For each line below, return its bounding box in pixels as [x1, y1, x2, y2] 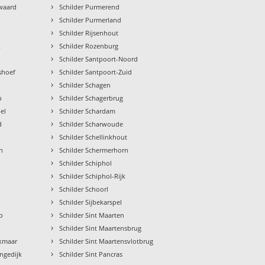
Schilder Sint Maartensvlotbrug [59, 237, 154, 246]
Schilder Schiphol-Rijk [59, 172, 126, 181]
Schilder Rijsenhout [59, 28, 119, 38]
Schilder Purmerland [59, 15, 122, 25]
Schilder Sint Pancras [59, 250, 123, 259]
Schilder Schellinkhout [59, 132, 128, 142]
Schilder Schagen [59, 80, 111, 90]
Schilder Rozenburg [59, 41, 119, 51]
